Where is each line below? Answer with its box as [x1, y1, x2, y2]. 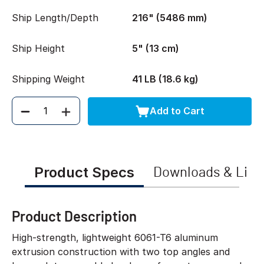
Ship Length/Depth [12, 11, 98, 24]
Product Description [12, 207, 137, 225]
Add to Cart [149, 105, 204, 117]
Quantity [16, 111, 56, 123]
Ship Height [12, 42, 65, 54]
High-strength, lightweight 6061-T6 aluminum [12, 231, 218, 243]
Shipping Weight [12, 72, 85, 85]
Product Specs [34, 163, 134, 181]
